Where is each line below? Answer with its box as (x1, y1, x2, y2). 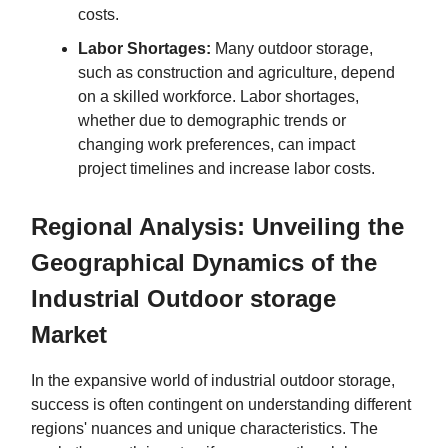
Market (31, 320, 107, 348)
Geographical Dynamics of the (31, 248, 377, 276)
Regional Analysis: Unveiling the (31, 212, 404, 240)
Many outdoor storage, (211, 39, 373, 57)
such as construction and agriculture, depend (78, 63, 395, 81)
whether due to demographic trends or (78, 111, 346, 129)
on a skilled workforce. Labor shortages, (78, 87, 359, 105)
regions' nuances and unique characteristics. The (31, 419, 378, 437)
